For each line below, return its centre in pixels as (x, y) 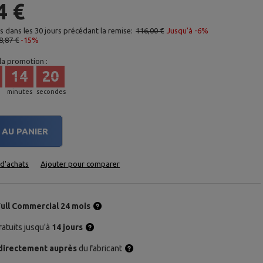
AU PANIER (25, 131)
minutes (19, 92)
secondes (51, 92)
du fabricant (101, 248)
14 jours (67, 227)
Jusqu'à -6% (188, 31)
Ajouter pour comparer (80, 164)
